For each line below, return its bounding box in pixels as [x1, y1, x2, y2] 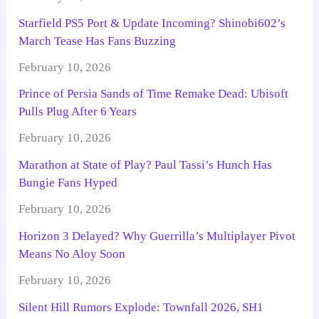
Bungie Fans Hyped [19, 176, 118, 190]
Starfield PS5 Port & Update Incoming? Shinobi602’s [19, 16, 286, 30]
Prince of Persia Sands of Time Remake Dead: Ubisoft [19, 87, 289, 101]
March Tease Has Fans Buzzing [19, 33, 177, 48]
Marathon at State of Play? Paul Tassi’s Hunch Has [19, 158, 273, 172]
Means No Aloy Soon [19, 246, 126, 261]
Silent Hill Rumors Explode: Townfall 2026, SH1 [19, 300, 264, 314]
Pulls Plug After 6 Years [19, 105, 137, 119]
